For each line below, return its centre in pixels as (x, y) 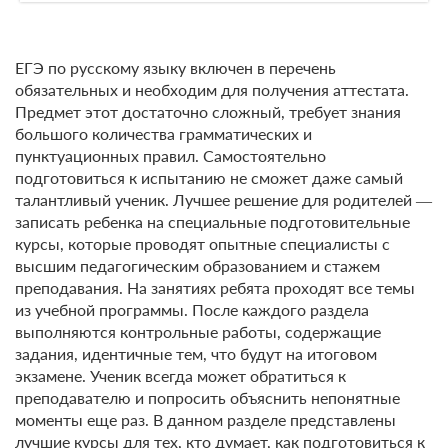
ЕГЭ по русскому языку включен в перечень (175, 68)
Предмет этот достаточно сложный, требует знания (208, 112)
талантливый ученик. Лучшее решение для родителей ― (223, 200)
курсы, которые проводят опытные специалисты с (202, 244)
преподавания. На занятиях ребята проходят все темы (215, 288)
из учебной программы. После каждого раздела (192, 310)
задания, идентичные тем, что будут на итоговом (196, 354)
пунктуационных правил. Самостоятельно (170, 156)
